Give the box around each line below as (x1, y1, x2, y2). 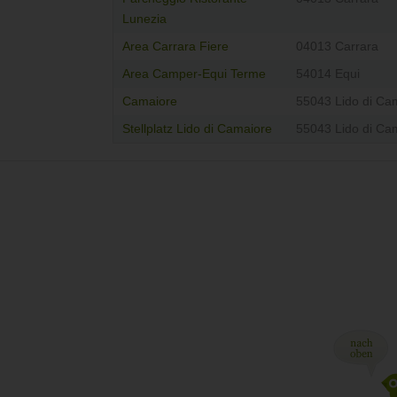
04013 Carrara (296, 40, 378, 54)
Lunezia (122, 12, 167, 27)
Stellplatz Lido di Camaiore (122, 122, 272, 136)
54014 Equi (296, 67, 360, 82)
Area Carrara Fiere (122, 40, 229, 54)
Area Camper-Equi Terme (122, 67, 266, 82)
